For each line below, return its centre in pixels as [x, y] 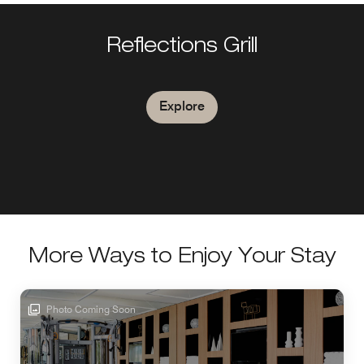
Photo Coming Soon [90, 309]
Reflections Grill [182, 48]
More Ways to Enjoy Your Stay [182, 258]
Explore [182, 106]
